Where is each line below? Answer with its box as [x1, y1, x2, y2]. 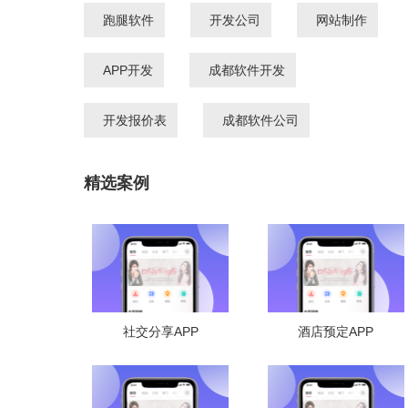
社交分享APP [122, 323, 199, 339]
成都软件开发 [209, 62, 285, 77]
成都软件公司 [222, 112, 299, 127]
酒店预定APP [298, 323, 373, 339]
